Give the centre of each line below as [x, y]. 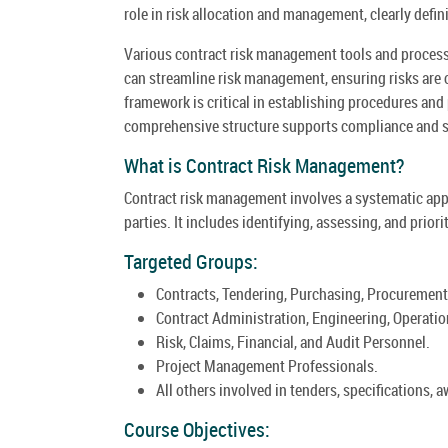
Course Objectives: [197, 429]
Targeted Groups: [191, 261]
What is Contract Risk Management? [264, 165]
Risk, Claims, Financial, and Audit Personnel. [293, 341]
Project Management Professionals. [267, 365]
